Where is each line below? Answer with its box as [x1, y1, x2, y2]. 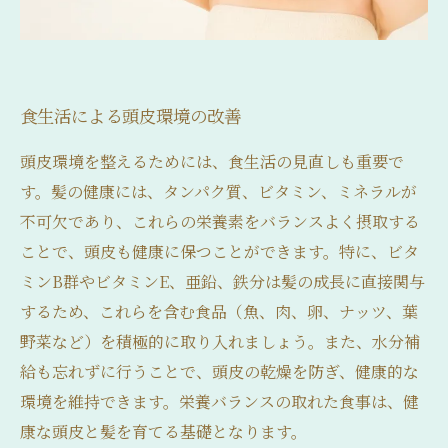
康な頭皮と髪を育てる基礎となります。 [20, 420, 307, 444]
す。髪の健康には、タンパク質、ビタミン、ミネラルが [20, 180, 417, 204]
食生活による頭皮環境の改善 [20, 103, 241, 129]
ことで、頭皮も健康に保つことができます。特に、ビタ [20, 240, 419, 264]
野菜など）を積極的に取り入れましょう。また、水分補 [20, 330, 420, 354]
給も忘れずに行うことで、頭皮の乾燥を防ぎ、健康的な [20, 360, 419, 384]
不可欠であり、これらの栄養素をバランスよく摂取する [20, 210, 420, 234]
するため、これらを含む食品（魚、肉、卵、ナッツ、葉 [20, 300, 418, 324]
